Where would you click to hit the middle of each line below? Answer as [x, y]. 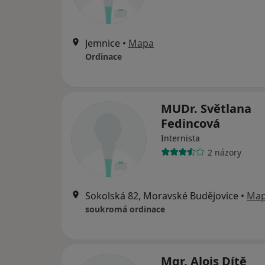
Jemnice [103, 43]
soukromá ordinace [125, 209]
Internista [180, 138]
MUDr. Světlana [206, 109]
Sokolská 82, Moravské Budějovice [162, 196]
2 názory [224, 152]
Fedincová [190, 123]
